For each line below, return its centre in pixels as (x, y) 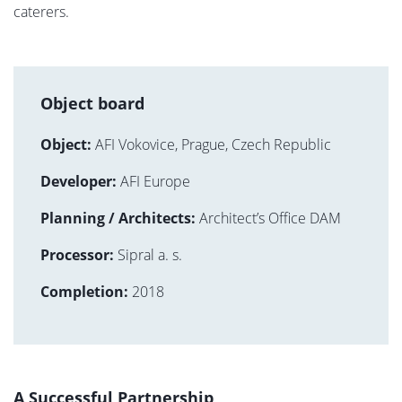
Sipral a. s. (148, 254)
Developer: (80, 181)
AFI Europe (155, 181)
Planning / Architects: (120, 218)
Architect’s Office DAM (270, 218)
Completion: (86, 291)
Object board (92, 103)
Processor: (77, 254)
